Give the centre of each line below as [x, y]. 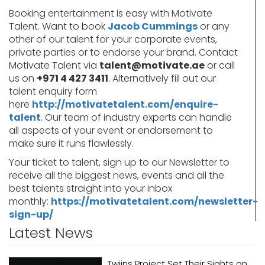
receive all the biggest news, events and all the [117, 175]
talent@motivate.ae [152, 65]
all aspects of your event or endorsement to [111, 130]
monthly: [30, 201]
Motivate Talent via [54, 65]
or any [214, 26]
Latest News [51, 232]
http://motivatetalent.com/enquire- [125, 104]
